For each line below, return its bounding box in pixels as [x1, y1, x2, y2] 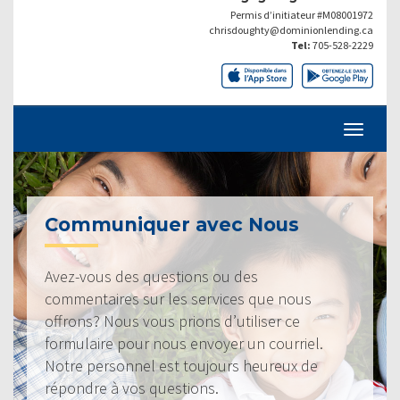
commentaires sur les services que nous [45, 287, 312, 309]
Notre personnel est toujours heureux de [45, 354, 318, 376]
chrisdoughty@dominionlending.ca [209, 22, 373, 37]
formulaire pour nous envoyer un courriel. [45, 332, 323, 354]
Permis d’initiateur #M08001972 [230, 7, 373, 21]
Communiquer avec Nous [45, 212, 299, 236]
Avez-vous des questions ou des [45, 265, 258, 287]
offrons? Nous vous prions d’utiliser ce [45, 310, 300, 331]
